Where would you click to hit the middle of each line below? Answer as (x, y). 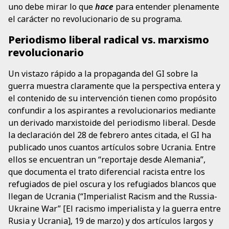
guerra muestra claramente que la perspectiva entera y (114, 86)
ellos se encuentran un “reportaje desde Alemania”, (107, 160)
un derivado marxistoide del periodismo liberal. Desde (112, 123)
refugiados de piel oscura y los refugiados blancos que (112, 184)
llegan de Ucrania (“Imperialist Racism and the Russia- (113, 197)
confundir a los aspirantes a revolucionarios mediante (112, 111)
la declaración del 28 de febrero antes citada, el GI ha (110, 135)
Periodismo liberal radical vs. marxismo (109, 40)
